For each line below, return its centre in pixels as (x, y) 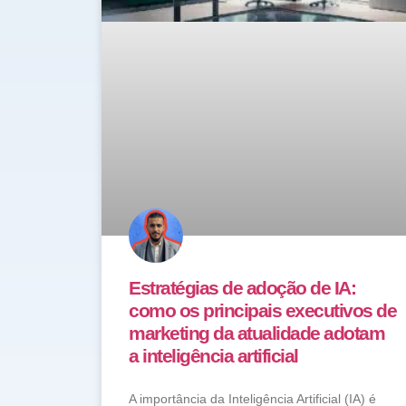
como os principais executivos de (262, 310)
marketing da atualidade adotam (256, 333)
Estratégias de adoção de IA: (242, 287)
